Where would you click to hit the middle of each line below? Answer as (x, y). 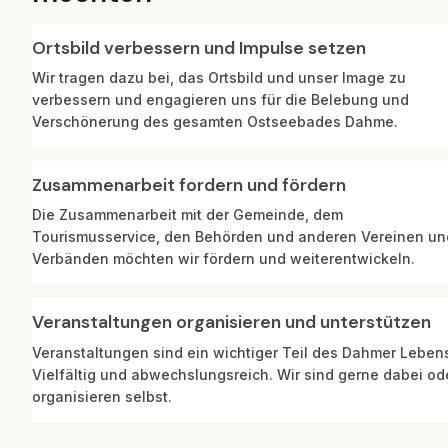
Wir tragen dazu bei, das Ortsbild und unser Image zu (219, 77)
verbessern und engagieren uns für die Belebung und (220, 99)
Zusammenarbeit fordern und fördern (189, 184)
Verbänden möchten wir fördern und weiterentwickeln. (223, 259)
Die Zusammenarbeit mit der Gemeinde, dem (187, 215)
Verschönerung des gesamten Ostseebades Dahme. (215, 121)
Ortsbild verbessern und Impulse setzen (199, 47)
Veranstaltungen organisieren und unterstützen (231, 322)
